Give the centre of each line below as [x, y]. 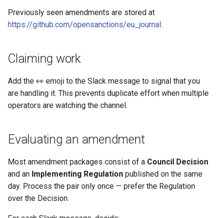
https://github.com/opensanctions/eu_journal [84, 25]
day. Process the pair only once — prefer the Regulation [101, 186]
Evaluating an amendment [76, 139]
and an [20, 174]
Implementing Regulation [77, 174]
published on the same [163, 174]
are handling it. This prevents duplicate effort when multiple [108, 93]
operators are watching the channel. [68, 105]
